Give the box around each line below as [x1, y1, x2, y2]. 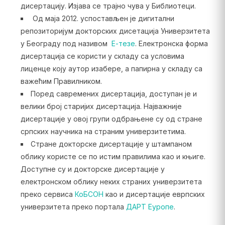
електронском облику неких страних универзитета [20, 177, 202, 186]
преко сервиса [20, 190, 75, 198]
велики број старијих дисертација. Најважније [20, 102, 182, 110]
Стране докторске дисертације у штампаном [30, 140, 192, 148]
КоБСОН [74, 190, 105, 198]
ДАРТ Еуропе [126, 202, 174, 211]
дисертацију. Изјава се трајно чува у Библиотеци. [20, 2, 198, 10]
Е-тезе [111, 39, 135, 48]
